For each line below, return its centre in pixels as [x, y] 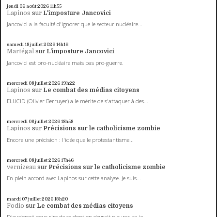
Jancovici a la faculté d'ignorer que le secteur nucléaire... [75, 24]
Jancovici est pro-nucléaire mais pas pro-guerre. [65, 62]
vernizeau [22, 167]
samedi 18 [18, 45]
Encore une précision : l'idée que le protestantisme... [70, 139]
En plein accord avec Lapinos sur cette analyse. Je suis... [74, 178]
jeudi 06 [16, 6]
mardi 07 [17, 199]
